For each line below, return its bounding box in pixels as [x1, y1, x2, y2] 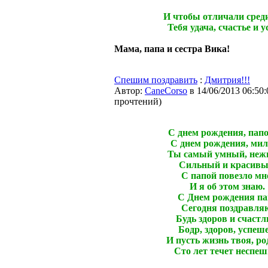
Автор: [114, 86, 145, 96]
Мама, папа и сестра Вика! [114, 44, 230, 54]
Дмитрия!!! [205, 75, 250, 85]
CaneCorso [145, 86, 187, 96]
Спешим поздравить [114, 75, 197, 85]
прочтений [114, 96, 159, 106]
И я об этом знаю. [190, 181, 265, 191]
